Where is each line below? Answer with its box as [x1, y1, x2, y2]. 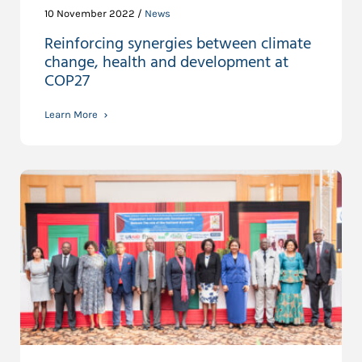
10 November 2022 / [44, 6, 145, 19]
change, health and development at [44, 49, 288, 76]
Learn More [44, 107, 98, 120]
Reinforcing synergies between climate [44, 31, 311, 57]
